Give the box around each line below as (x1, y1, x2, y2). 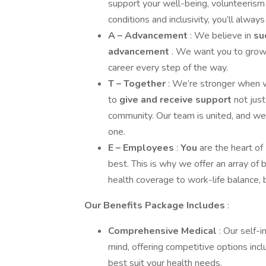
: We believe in (190, 29, 254, 42)
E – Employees (108, 141, 176, 154)
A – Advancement (108, 29, 190, 42)
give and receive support (119, 93, 234, 106)
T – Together (108, 77, 168, 90)
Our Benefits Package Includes (84, 199, 227, 212)
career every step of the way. (108, 61, 228, 74)
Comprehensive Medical (108, 224, 219, 237)
